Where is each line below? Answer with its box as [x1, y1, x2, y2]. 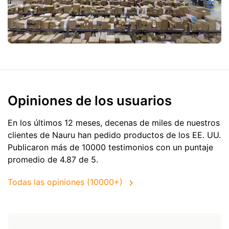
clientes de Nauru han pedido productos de [8, 129, 178, 140]
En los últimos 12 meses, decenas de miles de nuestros [8, 117, 220, 128]
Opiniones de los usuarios [8, 92, 172, 108]
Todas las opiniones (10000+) [8, 177, 123, 188]
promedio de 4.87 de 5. [8, 154, 98, 165]
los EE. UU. [178, 129, 221, 140]
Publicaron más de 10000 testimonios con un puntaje [8, 142, 213, 152]
